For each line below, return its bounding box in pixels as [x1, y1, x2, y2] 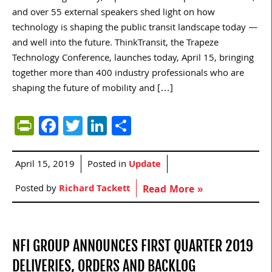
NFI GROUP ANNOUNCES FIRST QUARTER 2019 [12, 237, 253, 256]
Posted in [87, 157, 129, 174]
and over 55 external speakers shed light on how [12, 5, 215, 22]
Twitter [83, 110, 142, 141]
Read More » [143, 182, 203, 199]
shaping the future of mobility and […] [12, 81, 173, 98]
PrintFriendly [34, 110, 142, 141]
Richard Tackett [59, 182, 130, 198]
